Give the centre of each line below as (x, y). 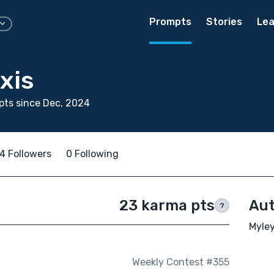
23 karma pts (167, 206)
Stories (224, 22)
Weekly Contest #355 (180, 262)
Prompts (170, 22)
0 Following (92, 154)
